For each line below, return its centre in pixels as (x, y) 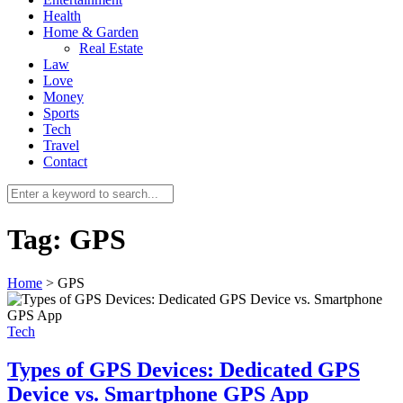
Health (62, 16)
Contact (65, 162)
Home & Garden (91, 32)
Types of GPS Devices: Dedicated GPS (184, 370)
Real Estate (111, 49)
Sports (61, 113)
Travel (61, 146)
